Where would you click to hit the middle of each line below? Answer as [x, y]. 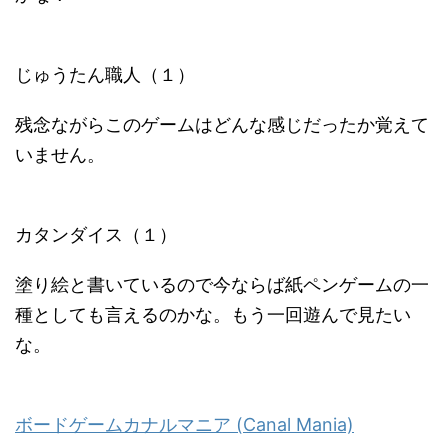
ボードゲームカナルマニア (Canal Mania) [184, 424]
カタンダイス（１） [96, 234]
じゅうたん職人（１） [105, 74]
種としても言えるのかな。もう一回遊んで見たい [213, 314]
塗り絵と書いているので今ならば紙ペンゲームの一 [222, 284]
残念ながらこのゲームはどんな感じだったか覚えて [222, 124]
